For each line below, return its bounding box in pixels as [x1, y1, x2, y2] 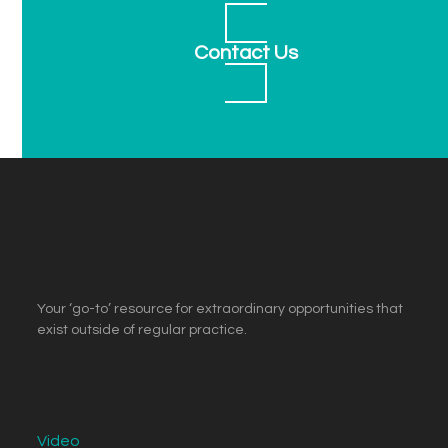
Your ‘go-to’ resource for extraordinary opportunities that [37, 301, 404, 316]
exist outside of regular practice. [37, 322, 248, 337]
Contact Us [194, 42, 299, 63]
